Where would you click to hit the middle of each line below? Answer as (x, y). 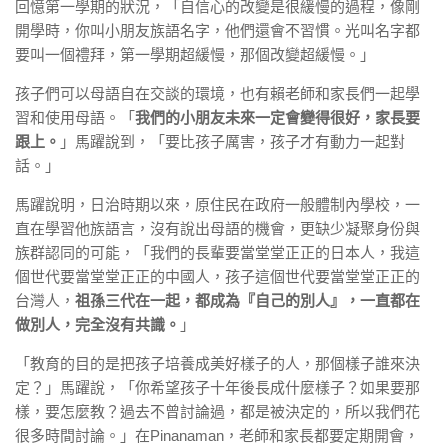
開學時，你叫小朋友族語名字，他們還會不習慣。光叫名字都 (217, 30)
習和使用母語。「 (75, 117)
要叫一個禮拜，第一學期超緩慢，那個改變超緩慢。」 (195, 54)
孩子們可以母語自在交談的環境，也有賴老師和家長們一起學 (217, 93)
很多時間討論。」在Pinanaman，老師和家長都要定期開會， (217, 435)
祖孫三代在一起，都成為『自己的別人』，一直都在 (247, 300)
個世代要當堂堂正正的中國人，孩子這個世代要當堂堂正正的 (217, 276)
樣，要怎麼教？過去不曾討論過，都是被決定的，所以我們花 (217, 411)
